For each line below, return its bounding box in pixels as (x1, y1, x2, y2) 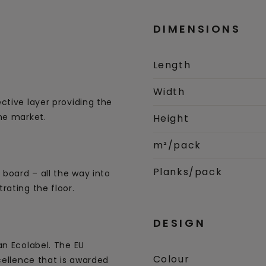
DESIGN (153, 216, 206, 230)
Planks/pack (153, 165, 223, 179)
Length (153, 58, 191, 72)
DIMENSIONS (153, 21, 241, 37)
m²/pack (153, 138, 201, 152)
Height (153, 112, 189, 125)
